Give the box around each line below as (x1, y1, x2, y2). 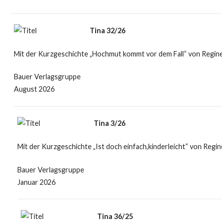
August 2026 (13, 85, 55, 94)
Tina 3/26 (93, 119, 125, 128)
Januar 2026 (17, 177, 55, 186)
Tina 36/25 (97, 212, 133, 221)
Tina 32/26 (90, 26, 126, 35)
